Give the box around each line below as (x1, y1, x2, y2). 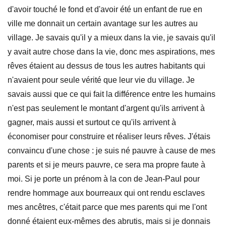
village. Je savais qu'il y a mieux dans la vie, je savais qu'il (8, 33, 215, 42)
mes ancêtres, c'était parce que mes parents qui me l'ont (8, 203, 207, 211)
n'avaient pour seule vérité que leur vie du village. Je (8, 76, 195, 84)
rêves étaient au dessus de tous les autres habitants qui (8, 62, 205, 70)
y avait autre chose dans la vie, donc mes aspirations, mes (8, 47, 215, 56)
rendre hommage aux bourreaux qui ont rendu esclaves (8, 189, 205, 197)
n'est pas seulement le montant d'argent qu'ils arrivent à (8, 104, 205, 112)
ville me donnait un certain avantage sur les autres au (8, 19, 198, 28)
